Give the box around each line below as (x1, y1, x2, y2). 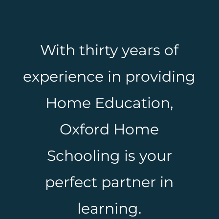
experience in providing (23, 67, 196, 86)
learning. (77, 199, 142, 218)
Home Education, (45, 93, 174, 112)
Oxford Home (60, 120, 159, 138)
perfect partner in (45, 173, 174, 191)
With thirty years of (40, 41, 179, 59)
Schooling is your (46, 146, 172, 165)
